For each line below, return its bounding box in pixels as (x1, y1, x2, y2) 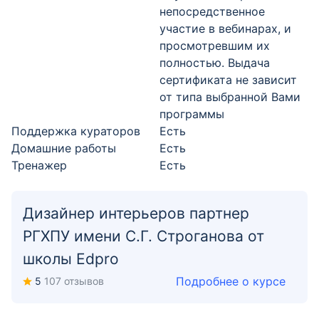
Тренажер (11, 158, 67, 172)
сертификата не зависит (159, 73, 297, 87)
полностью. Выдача (159, 56, 270, 70)
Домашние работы (11, 141, 116, 155)
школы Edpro (23, 250, 119, 268)
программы (159, 107, 224, 121)
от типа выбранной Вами (159, 90, 300, 104)
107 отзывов (44, 275, 104, 287)
